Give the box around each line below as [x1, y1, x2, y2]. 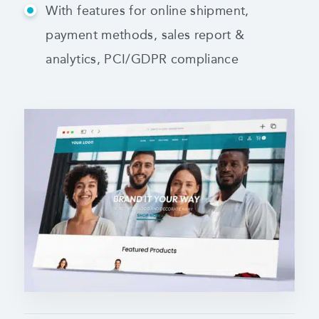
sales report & [161, 26, 245, 43]
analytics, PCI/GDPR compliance [46, 51, 239, 67]
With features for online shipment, [46, 2, 249, 19]
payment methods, [46, 26, 162, 43]
